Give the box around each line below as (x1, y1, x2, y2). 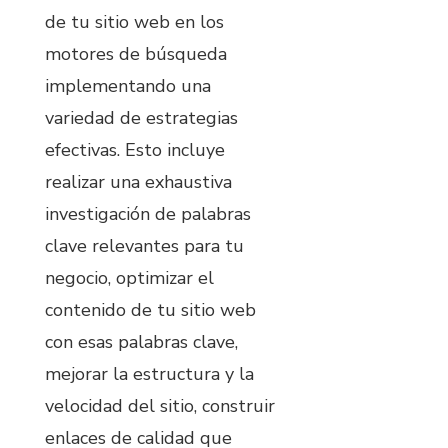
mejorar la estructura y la (45, 362, 254, 387)
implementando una (45, 74, 211, 99)
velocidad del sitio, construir (45, 394, 275, 419)
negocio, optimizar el (45, 266, 214, 291)
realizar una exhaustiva (45, 170, 232, 195)
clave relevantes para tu (45, 234, 244, 259)
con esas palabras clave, (45, 330, 238, 355)
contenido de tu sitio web (45, 298, 256, 323)
